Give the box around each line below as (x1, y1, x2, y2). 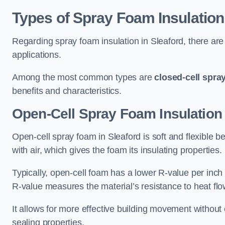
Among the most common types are (12, 72, 155, 82)
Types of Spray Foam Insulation (12, 10, 224, 26)
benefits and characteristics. (12, 86, 122, 96)
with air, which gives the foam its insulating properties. (12, 145, 222, 155)
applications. (12, 50, 61, 60)
